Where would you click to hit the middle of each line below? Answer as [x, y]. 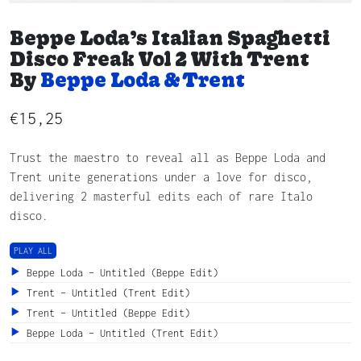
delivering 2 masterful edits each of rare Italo [161, 196]
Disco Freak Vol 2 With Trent [160, 58]
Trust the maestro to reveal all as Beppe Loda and [168, 157]
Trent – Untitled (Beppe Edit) [106, 313]
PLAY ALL [33, 250]
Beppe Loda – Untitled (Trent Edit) [120, 333]
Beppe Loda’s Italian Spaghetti [170, 37]
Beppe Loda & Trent [143, 79]
